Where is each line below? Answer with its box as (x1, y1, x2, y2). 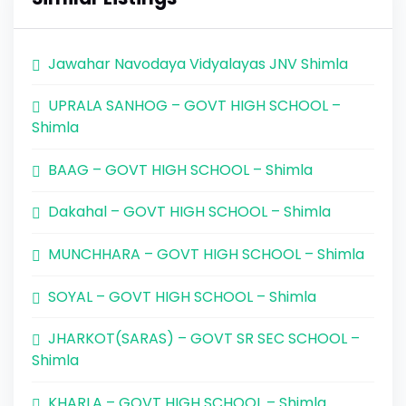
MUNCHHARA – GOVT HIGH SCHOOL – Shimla (48, 243, 364, 265)
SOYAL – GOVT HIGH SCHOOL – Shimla (48, 285, 316, 307)
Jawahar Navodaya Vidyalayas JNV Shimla (48, 53, 348, 74)
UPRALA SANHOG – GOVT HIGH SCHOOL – (48, 95, 341, 117)
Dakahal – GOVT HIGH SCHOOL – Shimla (48, 201, 331, 223)
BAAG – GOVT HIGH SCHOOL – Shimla (48, 159, 313, 180)
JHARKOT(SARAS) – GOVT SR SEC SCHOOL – (48, 328, 360, 350)
